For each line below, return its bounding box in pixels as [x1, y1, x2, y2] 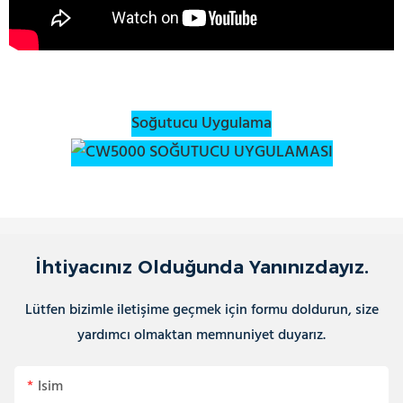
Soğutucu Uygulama [131, 111, 272, 138]
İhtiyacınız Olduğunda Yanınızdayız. [34, 255, 369, 278]
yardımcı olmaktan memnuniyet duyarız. [77, 323, 326, 347]
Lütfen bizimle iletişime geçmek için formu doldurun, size [24, 298, 379, 322]
